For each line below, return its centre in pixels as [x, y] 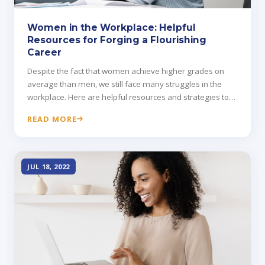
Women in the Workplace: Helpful [112, 28]
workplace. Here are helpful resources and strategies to [128, 97]
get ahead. [47, 110]
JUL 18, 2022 [49, 167]
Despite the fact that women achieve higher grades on [126, 71]
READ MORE [52, 119]
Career [44, 53]
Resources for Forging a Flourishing [117, 40]
